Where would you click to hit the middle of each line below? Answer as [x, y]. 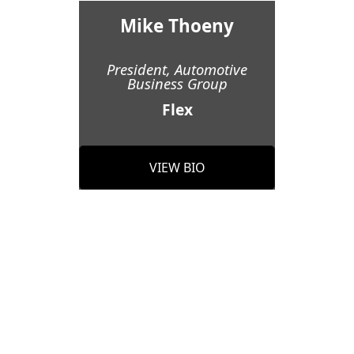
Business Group [177, 84]
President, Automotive [177, 70]
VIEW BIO [177, 168]
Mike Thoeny [177, 26]
